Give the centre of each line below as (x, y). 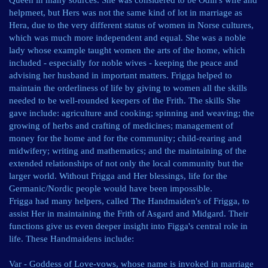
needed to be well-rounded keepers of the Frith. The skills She (125, 100)
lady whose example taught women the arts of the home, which (127, 50)
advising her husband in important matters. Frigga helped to (121, 75)
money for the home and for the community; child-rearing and (125, 138)
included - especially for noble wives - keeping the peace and (124, 63)
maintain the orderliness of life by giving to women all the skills (128, 88)
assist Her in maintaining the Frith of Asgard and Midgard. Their (129, 214)
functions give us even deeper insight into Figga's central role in (128, 226)
